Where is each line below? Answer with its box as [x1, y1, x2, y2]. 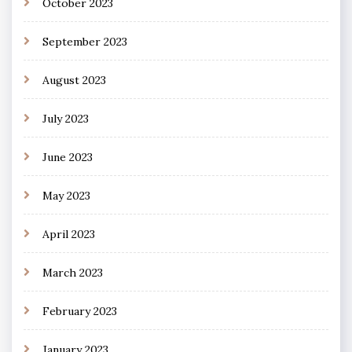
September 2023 [42, 35, 127, 49]
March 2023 [42, 266, 103, 280]
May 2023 [42, 189, 90, 203]
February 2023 [42, 304, 117, 319]
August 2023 [42, 73, 106, 88]
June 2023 [42, 150, 93, 165]
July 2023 [42, 112, 89, 126]
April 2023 [42, 227, 95, 242]
